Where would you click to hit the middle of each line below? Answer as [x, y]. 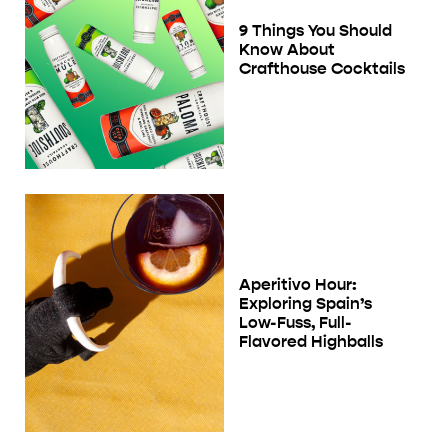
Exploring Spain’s [305, 303]
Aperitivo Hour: [298, 284]
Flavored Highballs [311, 341]
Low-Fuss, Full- [295, 322]
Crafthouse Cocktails [322, 68]
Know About [287, 49]
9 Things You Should [315, 30]
